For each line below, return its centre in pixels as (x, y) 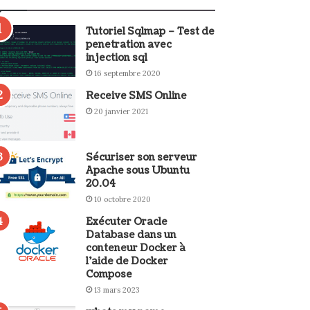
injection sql (117, 58)
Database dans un (131, 235)
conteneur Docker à (136, 248)
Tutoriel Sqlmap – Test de (151, 31)
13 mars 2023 (117, 290)
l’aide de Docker (127, 261)
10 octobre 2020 (123, 199)
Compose (109, 274)
